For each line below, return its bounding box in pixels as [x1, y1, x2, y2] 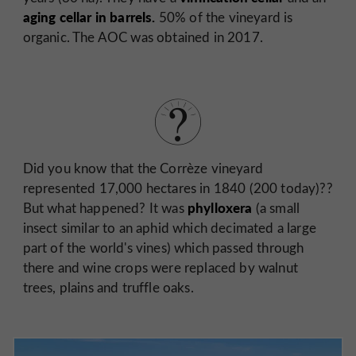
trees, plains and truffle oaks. [22, 277, 194, 296]
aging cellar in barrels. [22, 7, 156, 27]
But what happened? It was [22, 198, 188, 217]
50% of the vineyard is [155, 8, 293, 27]
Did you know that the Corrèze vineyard [22, 158, 263, 177]
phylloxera [187, 197, 253, 217]
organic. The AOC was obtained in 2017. [22, 28, 263, 47]
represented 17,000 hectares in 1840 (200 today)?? [22, 178, 333, 197]
